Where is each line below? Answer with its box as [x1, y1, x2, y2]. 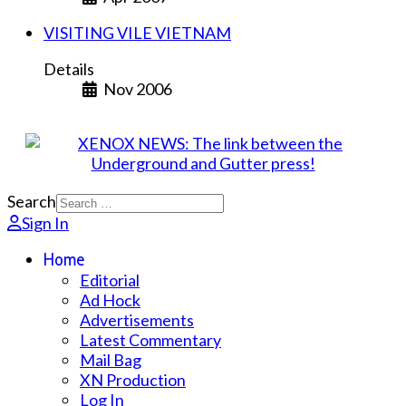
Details [43, 59, 94, 80]
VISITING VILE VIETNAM [43, 23, 231, 43]
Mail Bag [80, 350, 141, 371]
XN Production [80, 370, 186, 391]
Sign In [22, 213, 69, 234]
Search [7, 191, 56, 212]
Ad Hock [80, 290, 140, 311]
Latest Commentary [80, 330, 221, 351]
